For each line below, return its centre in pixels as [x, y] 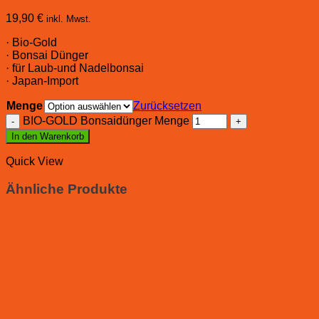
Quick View [35, 162]
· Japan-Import [42, 81]
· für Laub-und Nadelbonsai [75, 68]
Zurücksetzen [167, 106]
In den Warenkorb [48, 137]
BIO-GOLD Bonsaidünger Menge [106, 121]
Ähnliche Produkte [67, 189]
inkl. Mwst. [69, 19]
